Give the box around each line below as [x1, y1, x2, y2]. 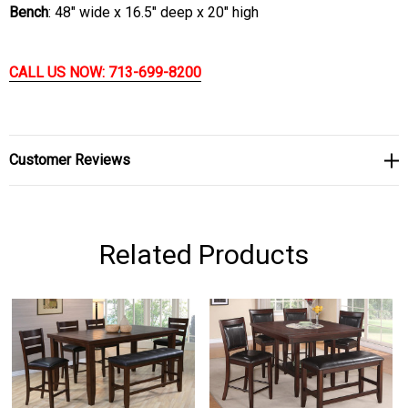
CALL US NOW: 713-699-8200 [9, 64, 201, 82]
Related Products [99, 239, 309, 271]
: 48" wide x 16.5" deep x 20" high [48, 4, 259, 22]
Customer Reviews [9, 151, 130, 169]
